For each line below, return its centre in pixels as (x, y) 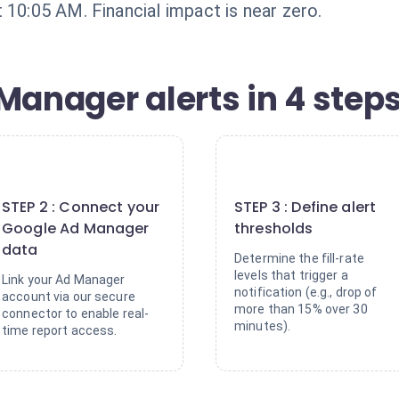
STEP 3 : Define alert (305, 207)
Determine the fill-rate (300, 258)
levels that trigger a (291, 275)
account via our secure (69, 297)
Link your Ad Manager (64, 280)
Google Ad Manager (76, 228)
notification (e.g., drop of (306, 292)
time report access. (60, 330)
